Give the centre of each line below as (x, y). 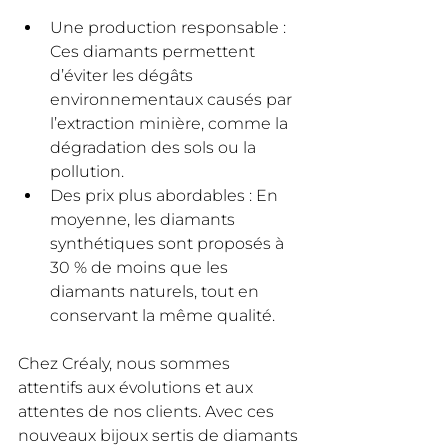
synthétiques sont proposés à (169, 243)
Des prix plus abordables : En (166, 195)
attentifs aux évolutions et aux (137, 387)
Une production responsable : (170, 27)
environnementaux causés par (173, 99)
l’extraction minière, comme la (171, 123)
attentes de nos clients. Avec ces (148, 411)
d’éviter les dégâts (123, 75)
